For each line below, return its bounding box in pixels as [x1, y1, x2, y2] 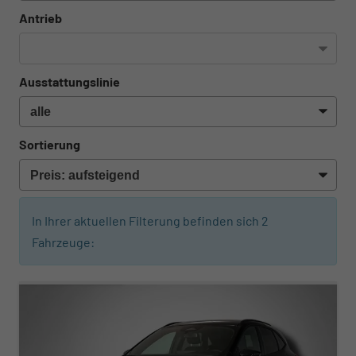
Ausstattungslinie [19, 73, 120, 89]
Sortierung [19, 137, 80, 153]
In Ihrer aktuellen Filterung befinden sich [32, 213, 261, 228]
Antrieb [19, 10, 62, 26]
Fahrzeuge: [32, 234, 95, 250]
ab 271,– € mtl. [32, 261, 110, 277]
